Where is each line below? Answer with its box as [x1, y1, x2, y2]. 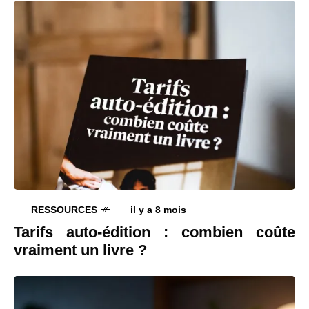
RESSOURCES [31, 203, 97, 215]
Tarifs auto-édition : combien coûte [14, 223, 295, 241]
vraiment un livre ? [14, 241, 147, 259]
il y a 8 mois [130, 203, 186, 215]
